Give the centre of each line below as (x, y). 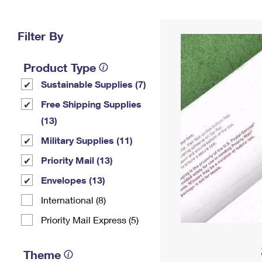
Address (191, 25)
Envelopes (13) (73, 180)
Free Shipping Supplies (91, 104)
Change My (191, 15)
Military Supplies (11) (87, 140)
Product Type (60, 67)
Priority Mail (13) (77, 160)
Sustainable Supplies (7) (94, 84)
